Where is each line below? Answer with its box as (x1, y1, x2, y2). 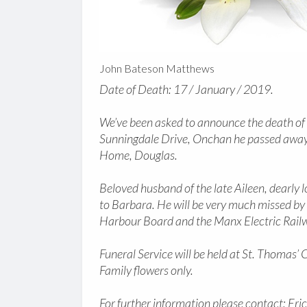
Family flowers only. (99, 262, 193, 278)
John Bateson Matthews (99, 62, 214, 75)
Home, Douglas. (99, 147, 177, 163)
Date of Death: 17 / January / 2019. (99, 82, 273, 97)
